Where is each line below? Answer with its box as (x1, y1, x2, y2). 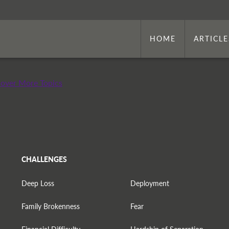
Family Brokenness (21, 201, 80, 211)
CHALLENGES (21, 153, 67, 164)
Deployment (130, 178, 170, 188)
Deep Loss (21, 178, 54, 188)
